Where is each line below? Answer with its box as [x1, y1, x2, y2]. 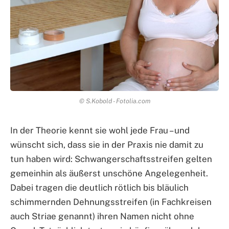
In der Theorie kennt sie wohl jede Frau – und [10, 125, 190, 135]
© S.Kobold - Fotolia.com [79, 97, 150, 105]
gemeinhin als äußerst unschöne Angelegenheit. [10, 168, 208, 178]
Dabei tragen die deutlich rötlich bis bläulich [10, 182, 189, 193]
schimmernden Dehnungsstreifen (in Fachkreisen [10, 196, 212, 207]
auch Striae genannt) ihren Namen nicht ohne [10, 211, 194, 221]
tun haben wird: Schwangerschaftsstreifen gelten [10, 153, 212, 164]
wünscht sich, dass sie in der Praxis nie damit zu [10, 139, 203, 150]
